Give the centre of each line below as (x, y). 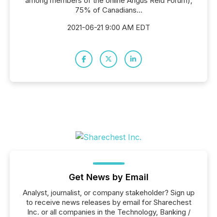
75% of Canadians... (108, 10)
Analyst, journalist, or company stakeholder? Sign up (108, 193)
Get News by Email (108, 177)
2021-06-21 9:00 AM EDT (108, 27)
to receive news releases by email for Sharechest (108, 202)
